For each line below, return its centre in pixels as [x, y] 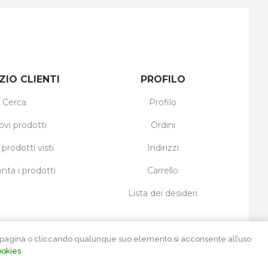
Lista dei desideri [163, 193]
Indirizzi [163, 148]
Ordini [163, 125]
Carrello [163, 170]
